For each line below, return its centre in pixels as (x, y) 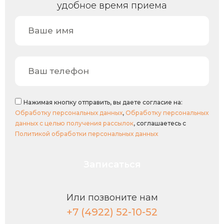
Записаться (112, 164)
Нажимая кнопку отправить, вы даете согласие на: (103, 102)
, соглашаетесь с (160, 123)
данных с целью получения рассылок (74, 123)
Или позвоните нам (112, 197)
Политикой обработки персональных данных (86, 134)
